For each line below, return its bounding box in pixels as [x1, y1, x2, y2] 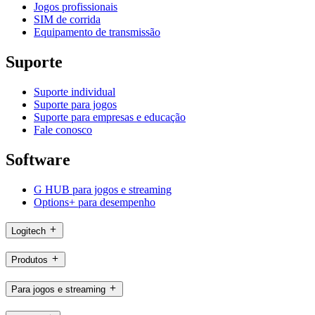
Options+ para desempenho [34, 195, 155, 208]
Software [6, 150, 70, 169]
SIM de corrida [34, 13, 101, 26]
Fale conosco [34, 124, 92, 136]
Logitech [11, 225, 46, 236]
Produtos [11, 255, 48, 266]
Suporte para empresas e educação [34, 111, 186, 124]
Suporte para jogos [34, 98, 117, 111]
